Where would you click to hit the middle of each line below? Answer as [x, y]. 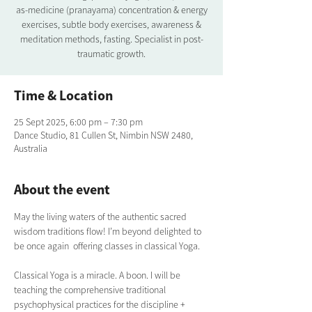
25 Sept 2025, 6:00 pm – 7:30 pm [78, 122]
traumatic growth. [111, 54]
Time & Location [63, 95]
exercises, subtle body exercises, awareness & [111, 24]
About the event [62, 189]
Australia [31, 148]
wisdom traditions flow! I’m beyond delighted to [109, 231]
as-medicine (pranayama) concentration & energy [111, 10]
